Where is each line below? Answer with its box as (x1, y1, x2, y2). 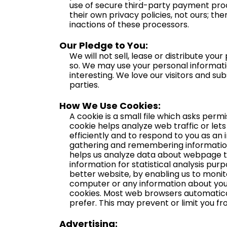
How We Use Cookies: (59, 99, 161, 112)
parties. (69, 79, 99, 91)
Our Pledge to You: (59, 39, 148, 52)
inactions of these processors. (69, 19, 189, 30)
